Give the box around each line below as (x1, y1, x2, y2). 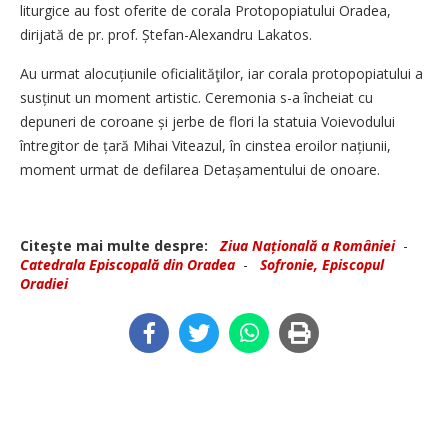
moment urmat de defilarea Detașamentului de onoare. (20, 159, 384, 179)
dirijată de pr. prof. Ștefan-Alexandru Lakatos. (20, 24, 316, 44)
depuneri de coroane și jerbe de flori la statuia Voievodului (20, 111, 395, 131)
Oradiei (20, 273, 68, 293)
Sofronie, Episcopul (260, 254, 384, 274)
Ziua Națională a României (220, 235, 395, 255)
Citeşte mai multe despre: (20, 235, 216, 255)
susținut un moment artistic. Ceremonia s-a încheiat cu (20, 87, 373, 107)
